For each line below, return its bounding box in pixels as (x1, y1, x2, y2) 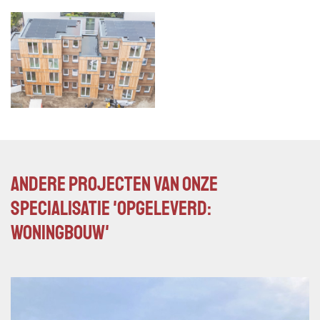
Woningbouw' (11, 220, 109, 246)
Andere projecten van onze (11, 171, 218, 198)
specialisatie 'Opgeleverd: (11, 196, 211, 222)
